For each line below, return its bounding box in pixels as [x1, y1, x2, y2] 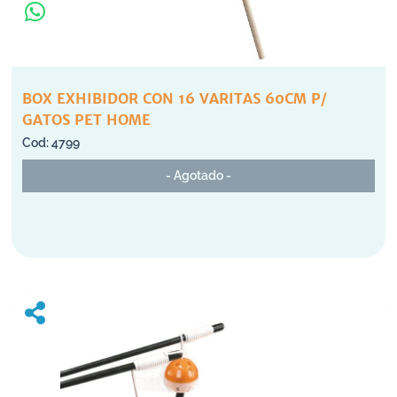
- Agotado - [166, 168, 231, 183]
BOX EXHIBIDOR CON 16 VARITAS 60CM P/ [22, 90, 327, 107]
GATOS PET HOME [22, 111, 151, 128]
